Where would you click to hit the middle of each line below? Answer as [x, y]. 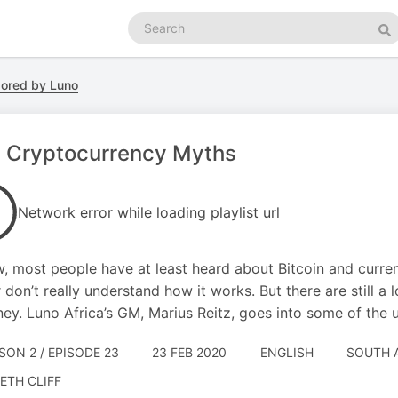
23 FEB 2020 [189, 352]
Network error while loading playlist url [149, 212]
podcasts [154, 38]
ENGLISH [287, 352]
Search [147, 20]
